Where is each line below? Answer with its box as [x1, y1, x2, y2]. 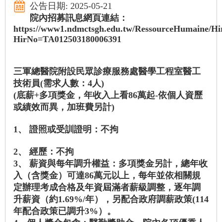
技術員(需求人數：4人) [13, 78, 104, 89]
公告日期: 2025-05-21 [30, 1, 112, 11]
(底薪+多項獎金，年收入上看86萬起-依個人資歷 [13, 90, 203, 101]
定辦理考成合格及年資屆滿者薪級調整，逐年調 [13, 182, 201, 193]
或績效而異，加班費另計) [13, 102, 114, 112]
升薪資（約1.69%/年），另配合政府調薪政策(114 [13, 194, 209, 205]
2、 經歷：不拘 [13, 147, 74, 157]
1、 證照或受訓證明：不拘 [13, 124, 118, 135]
